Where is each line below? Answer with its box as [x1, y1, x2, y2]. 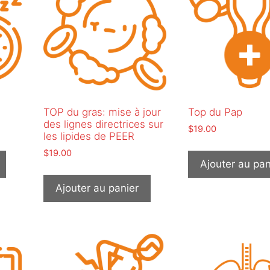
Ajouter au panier [55, 181, 139, 194]
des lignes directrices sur [43, 118, 163, 130]
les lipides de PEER [43, 130, 134, 142]
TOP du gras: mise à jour [43, 105, 161, 118]
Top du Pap [187, 105, 242, 118]
